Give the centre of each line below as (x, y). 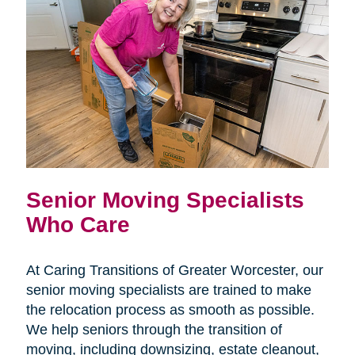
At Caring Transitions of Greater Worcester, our (174, 271)
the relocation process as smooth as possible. (170, 310)
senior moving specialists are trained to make (168, 290)
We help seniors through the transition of (154, 330)
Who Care (78, 225)
